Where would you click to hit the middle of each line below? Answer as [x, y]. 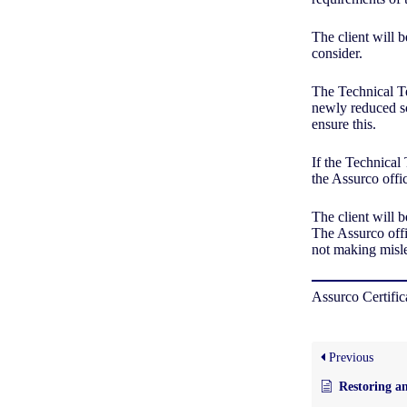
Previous [349, 357]
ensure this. [345, 124]
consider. [338, 53]
